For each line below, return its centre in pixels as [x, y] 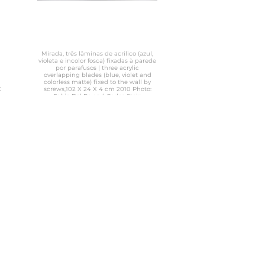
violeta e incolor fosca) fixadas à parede [97, 61]
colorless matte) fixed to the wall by [97, 82]
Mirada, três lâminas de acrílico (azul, [90, 54]
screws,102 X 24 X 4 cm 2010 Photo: [80, 89]
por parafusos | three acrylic [97, 68]
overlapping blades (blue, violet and [97, 75]
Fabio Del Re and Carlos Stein [97, 96]
